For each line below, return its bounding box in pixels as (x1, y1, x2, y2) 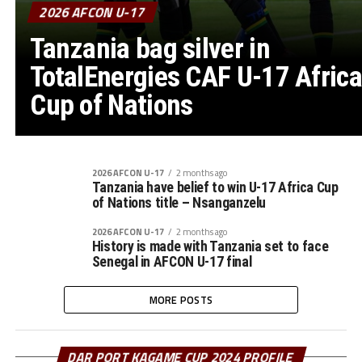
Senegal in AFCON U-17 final (91, 254, 252, 271)
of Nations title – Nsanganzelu (91, 195, 267, 212)
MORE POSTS (149, 292, 213, 309)
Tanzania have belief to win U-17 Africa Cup (91, 179, 339, 196)
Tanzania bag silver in (30, 32, 270, 66)
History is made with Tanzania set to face (91, 238, 329, 255)
